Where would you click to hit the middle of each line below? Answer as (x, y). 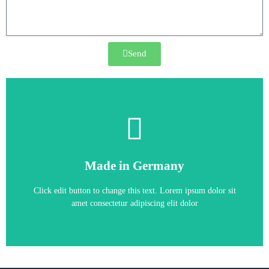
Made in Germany (134, 166)
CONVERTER (77, 150)
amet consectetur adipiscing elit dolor (134, 204)
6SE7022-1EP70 (134, 174)
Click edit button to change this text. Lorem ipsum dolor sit (134, 191)
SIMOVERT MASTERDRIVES (162, 150)
